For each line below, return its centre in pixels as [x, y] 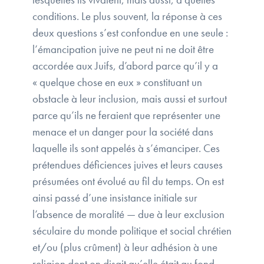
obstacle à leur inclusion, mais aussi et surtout [130, 99]
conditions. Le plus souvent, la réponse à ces [127, 16]
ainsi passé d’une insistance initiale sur [115, 198]
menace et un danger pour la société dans [123, 132]
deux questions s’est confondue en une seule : [130, 33]
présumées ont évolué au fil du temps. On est [128, 181]
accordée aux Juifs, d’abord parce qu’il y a [125, 66]
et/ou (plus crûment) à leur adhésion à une [125, 247]
